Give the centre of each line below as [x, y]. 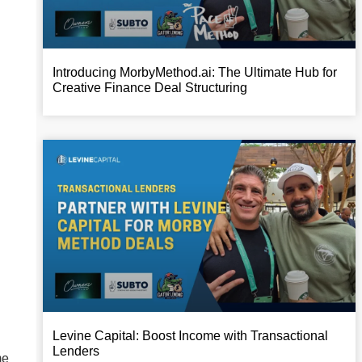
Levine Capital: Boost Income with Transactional [190, 335]
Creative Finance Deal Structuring [149, 88]
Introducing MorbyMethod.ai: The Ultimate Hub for [194, 72]
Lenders [76, 351]
